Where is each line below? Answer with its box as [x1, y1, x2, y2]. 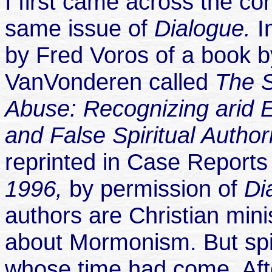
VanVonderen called [5, 69, 215, 95]
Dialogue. [154, 15, 257, 42]
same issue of [5, 15, 154, 42]
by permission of [69, 175, 244, 202]
